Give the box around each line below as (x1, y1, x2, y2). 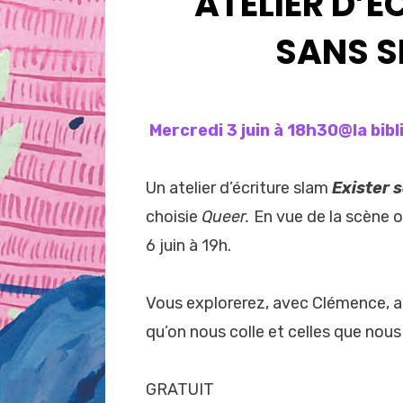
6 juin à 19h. (146, 236, 231, 256)
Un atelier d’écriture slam (146, 178, 332, 199)
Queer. (201, 207, 254, 228)
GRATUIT (146, 380, 214, 400)
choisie (146, 207, 201, 228)
